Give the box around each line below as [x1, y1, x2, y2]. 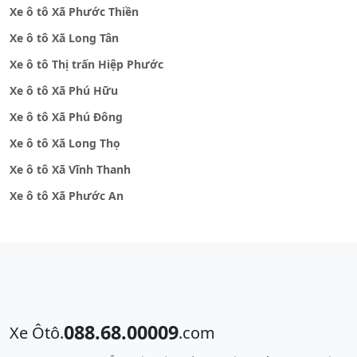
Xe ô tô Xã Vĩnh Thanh [10, 162, 131, 178]
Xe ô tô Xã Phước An [10, 188, 124, 204]
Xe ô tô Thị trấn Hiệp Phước [10, 57, 163, 73]
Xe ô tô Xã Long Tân [10, 30, 119, 46]
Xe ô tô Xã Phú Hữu [10, 83, 118, 99]
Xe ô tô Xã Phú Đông [10, 109, 123, 125]
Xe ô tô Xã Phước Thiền [10, 4, 139, 20]
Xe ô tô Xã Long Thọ [10, 135, 120, 151]
